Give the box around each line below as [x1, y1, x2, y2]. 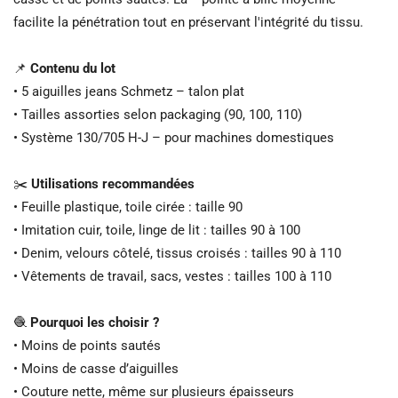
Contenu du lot [30, 60, 115, 77]
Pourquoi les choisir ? [30, 314, 159, 331]
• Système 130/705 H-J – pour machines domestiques [13, 130, 334, 147]
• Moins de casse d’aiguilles [13, 361, 179, 378]
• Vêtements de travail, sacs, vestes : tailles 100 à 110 [13, 268, 331, 285]
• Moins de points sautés [13, 338, 161, 354]
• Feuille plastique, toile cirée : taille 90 [13, 199, 243, 216]
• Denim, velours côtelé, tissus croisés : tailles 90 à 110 [13, 245, 341, 262]
